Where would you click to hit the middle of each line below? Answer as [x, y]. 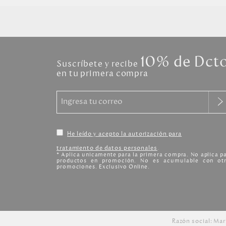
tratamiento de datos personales [107, 148]
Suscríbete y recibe [98, 64]
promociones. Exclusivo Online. [103, 167]
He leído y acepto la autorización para [125, 134]
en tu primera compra [102, 73]
